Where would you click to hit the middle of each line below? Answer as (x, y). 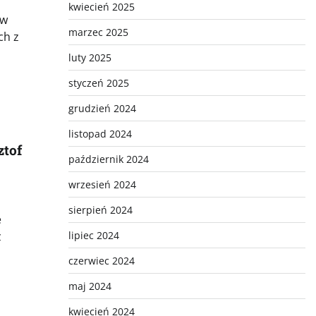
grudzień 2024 (102, 108)
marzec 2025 (98, 32)
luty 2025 (90, 57)
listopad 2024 (100, 134)
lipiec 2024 (93, 235)
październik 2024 (108, 159)
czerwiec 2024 (101, 261)
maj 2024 (90, 286)
